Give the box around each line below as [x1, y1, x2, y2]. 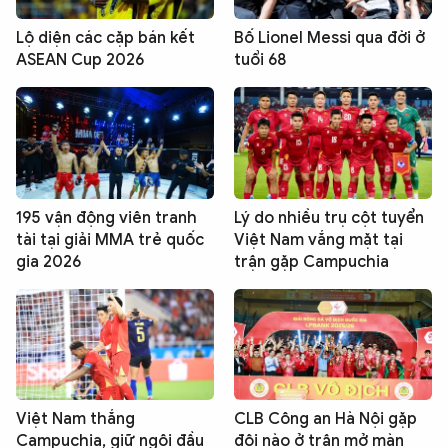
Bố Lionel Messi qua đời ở [234, 28, 425, 49]
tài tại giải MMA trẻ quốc [16, 229, 204, 250]
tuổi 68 [234, 50, 286, 71]
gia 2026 [16, 251, 81, 272]
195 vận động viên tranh [16, 207, 197, 228]
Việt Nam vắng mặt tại [234, 229, 403, 250]
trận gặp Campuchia [234, 251, 389, 272]
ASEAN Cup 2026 [16, 50, 144, 71]
